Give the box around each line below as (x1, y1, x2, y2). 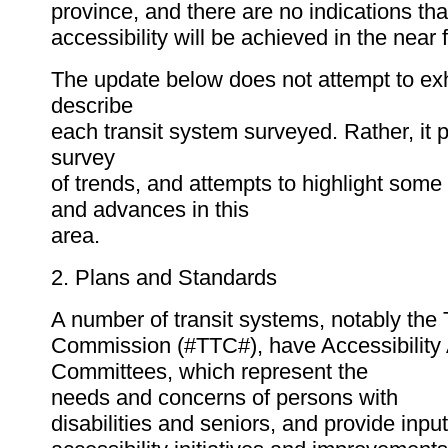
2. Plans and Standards (51, 265, 277, 291)
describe (51, 93, 133, 119)
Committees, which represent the (51, 359, 368, 385)
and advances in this (51, 197, 249, 223)
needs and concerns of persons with (51, 385, 398, 411)
